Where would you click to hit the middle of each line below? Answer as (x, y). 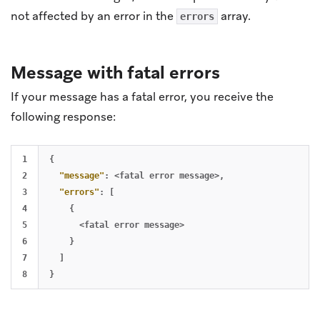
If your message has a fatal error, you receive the (142, 96)
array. (234, 16)
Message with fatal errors (115, 72)
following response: (63, 116)
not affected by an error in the (94, 16)
